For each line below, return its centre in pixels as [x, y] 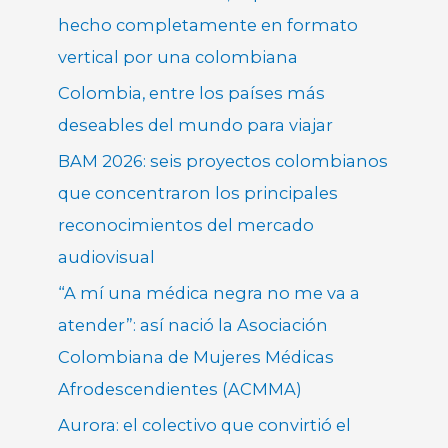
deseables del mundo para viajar [196, 124]
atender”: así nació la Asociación [193, 324]
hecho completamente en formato [208, 24]
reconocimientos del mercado [186, 224]
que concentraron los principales [198, 192]
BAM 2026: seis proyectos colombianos [223, 160]
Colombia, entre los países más [192, 92]
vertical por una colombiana [178, 56]
